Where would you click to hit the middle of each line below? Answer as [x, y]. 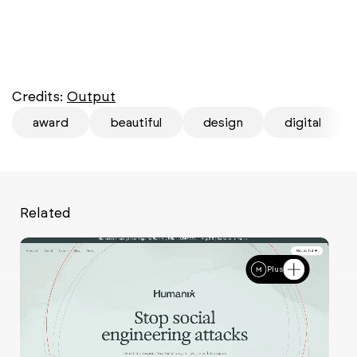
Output [91, 96]
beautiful [136, 122]
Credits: [39, 96]
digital [303, 122]
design [223, 122]
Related [45, 212]
